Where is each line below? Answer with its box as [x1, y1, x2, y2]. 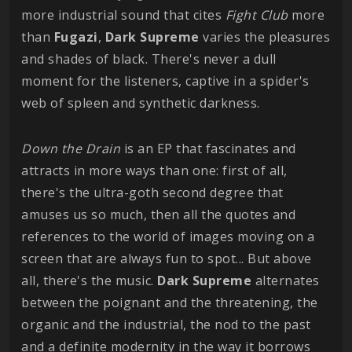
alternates [251, 272, 320, 289]
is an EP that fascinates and [120, 140, 296, 157]
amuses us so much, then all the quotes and [21, 206, 295, 223]
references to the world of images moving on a [21, 228, 315, 245]
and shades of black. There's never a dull [21, 50, 277, 68]
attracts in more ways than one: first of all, [21, 162, 288, 179]
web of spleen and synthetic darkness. [21, 94, 260, 112]
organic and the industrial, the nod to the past [21, 316, 311, 333]
